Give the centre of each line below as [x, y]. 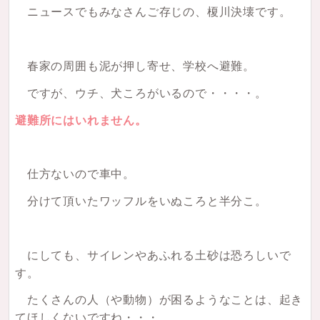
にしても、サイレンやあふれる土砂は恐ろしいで [153, 255]
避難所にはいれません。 [81, 120]
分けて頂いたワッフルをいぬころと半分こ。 [141, 201]
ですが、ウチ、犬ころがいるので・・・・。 [141, 93]
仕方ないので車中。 [75, 174]
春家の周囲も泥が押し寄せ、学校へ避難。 [135, 66]
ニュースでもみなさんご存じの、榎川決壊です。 [153, 12]
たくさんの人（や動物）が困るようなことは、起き [159, 300]
